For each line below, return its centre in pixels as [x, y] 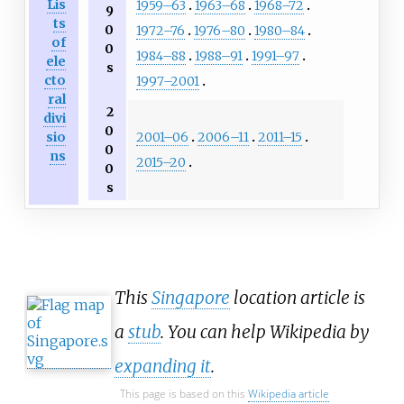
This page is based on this [184, 394]
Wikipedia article [289, 394]
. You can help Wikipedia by [265, 332]
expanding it [163, 367]
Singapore [191, 298]
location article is [298, 298]
